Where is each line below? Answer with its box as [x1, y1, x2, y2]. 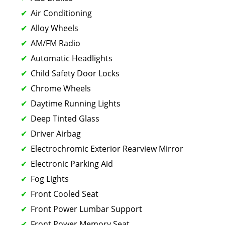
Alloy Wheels [31, 22, 78, 34]
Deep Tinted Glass [31, 113, 99, 124]
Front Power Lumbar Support [31, 203, 142, 214]
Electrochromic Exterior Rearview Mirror [31, 143, 183, 154]
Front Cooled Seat [31, 188, 98, 199]
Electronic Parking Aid [31, 158, 113, 169]
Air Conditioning [31, 7, 92, 19]
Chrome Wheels [31, 82, 91, 94]
